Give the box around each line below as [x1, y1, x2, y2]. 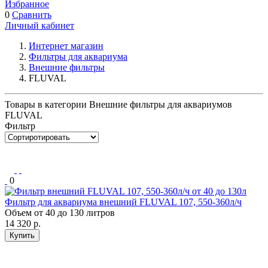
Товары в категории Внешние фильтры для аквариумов [5, 99, 232, 109]
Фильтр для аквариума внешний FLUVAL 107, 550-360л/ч [5, 196, 242, 207]
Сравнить [12, 9, 51, 20]
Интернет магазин [29, 40, 103, 51]
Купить [10, 230, 35, 240]
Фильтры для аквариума [29, 51, 127, 62]
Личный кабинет [5, 20, 74, 31]
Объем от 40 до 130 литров [5, 207, 115, 218]
